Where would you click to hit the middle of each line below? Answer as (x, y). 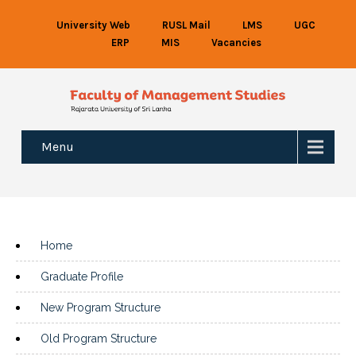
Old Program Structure (99, 339)
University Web (93, 25)
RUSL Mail (186, 25)
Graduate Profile (82, 277)
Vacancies (236, 43)
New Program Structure (101, 308)
